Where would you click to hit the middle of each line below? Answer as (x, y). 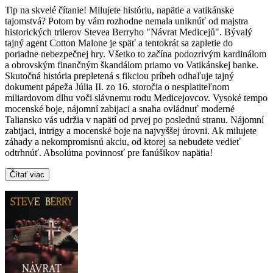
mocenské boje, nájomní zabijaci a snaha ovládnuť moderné (120, 109)
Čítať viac (27, 175)
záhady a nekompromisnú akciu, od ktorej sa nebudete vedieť (123, 142)
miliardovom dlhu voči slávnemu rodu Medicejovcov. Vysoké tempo (136, 98)
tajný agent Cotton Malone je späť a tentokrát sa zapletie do (119, 43)
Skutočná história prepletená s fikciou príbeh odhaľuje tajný (119, 76)
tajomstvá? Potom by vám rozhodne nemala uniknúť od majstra (126, 21)
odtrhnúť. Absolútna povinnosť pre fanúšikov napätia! (109, 153)
